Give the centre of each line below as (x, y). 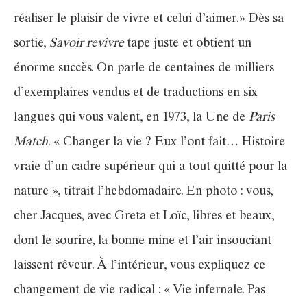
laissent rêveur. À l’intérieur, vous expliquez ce (139, 266)
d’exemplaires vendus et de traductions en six (136, 93)
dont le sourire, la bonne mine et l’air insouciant (143, 241)
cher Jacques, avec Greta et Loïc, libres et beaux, (144, 216)
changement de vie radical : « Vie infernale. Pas (139, 290)
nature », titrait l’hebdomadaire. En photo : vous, (143, 192)
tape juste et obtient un (189, 44)
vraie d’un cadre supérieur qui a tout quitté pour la (150, 167)
